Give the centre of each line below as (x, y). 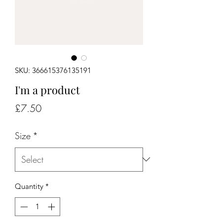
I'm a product (47, 90)
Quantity (29, 186)
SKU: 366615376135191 (53, 70)
